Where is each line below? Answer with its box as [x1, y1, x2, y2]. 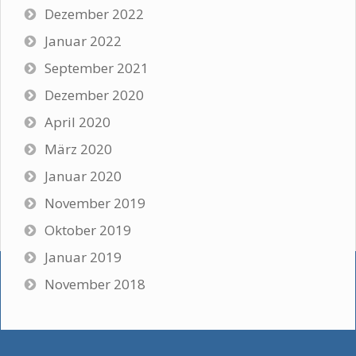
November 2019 [44, 194, 145, 213]
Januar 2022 [44, 32, 122, 51]
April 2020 [44, 113, 110, 132]
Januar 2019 [44, 248, 122, 267]
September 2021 [44, 59, 149, 78]
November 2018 [44, 275, 145, 294]
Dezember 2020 [44, 86, 144, 105]
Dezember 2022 [44, 5, 144, 24]
